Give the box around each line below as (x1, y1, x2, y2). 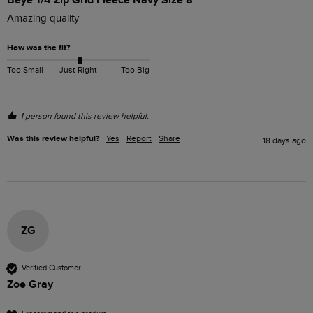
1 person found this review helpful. (20, 110, 149, 121)
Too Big (120, 64, 150, 75)
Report (126, 133, 152, 143)
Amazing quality (7, 12, 82, 24)
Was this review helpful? (7, 133, 99, 144)
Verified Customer (22, 263, 81, 273)
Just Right (59, 64, 97, 75)
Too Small (7, 64, 43, 75)
